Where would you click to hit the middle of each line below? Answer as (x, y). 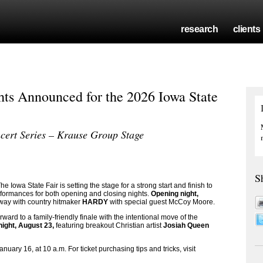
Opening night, (175, 194)
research (200, 29)
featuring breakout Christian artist (109, 225)
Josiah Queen (186, 225)
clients (247, 29)
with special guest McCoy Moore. (162, 202)
